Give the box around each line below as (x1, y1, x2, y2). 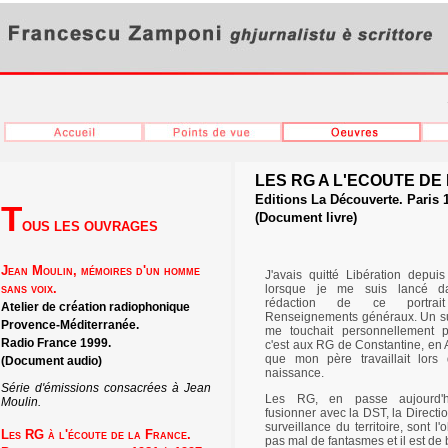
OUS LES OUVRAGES (22, 218, 158, 234)
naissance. (265, 366, 324, 381)
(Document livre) (255, 210, 357, 226)
